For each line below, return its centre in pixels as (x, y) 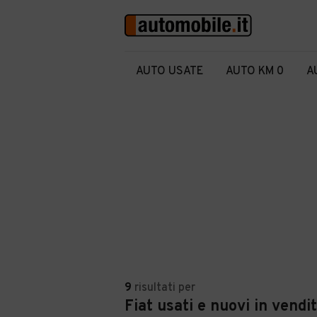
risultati (155, 288)
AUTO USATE (169, 71)
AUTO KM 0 (255, 71)
